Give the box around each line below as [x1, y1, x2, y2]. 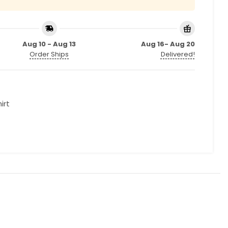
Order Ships [30, 49, 69, 59]
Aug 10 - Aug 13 [22, 39, 76, 49]
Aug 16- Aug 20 [140, 39, 195, 49]
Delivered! [160, 49, 195, 59]
